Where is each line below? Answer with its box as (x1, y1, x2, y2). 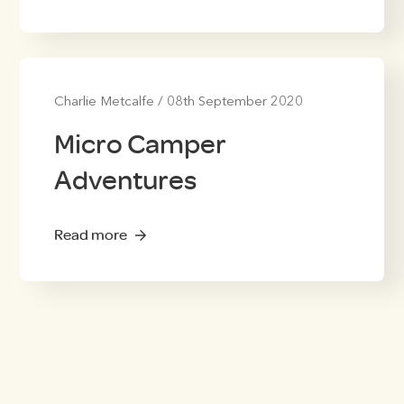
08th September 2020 (166, 95, 303, 109)
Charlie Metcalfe (53, 95, 154, 109)
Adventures (53, 163, 197, 197)
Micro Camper (53, 127, 226, 161)
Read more (53, 225, 127, 243)
